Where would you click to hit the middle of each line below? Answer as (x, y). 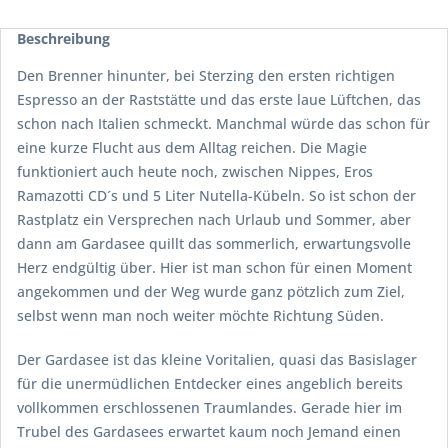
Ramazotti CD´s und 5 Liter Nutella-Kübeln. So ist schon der (216, 196)
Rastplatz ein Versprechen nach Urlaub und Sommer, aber (214, 220)
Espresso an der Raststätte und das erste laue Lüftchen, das (219, 100)
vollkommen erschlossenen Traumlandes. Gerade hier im (209, 408)
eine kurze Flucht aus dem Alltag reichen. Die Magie (192, 148)
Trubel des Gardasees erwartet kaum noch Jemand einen (209, 432)
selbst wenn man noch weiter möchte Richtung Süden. (200, 316)
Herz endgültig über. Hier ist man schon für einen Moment (214, 268)
